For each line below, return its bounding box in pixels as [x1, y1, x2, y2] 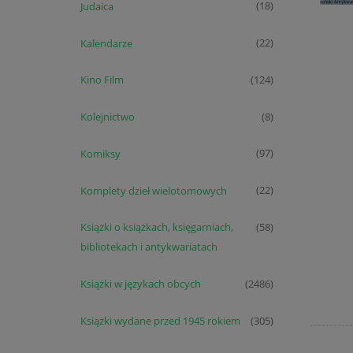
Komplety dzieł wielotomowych [80, 183, 227, 198]
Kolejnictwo [80, 110, 135, 124]
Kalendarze [80, 35, 132, 50]
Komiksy [80, 146, 121, 161]
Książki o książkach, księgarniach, [80, 220, 233, 235]
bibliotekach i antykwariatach [80, 240, 217, 255]
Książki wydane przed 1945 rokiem [80, 313, 240, 328]
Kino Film [80, 72, 124, 87]
